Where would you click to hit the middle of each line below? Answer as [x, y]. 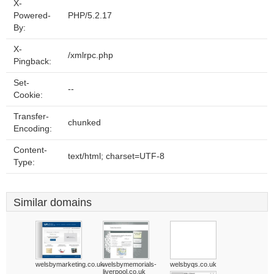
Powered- [32, 16]
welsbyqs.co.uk [193, 264]
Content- [30, 150]
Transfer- [31, 117]
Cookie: [28, 95]
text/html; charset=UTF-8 [116, 156]
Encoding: [33, 129]
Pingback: [32, 61]
